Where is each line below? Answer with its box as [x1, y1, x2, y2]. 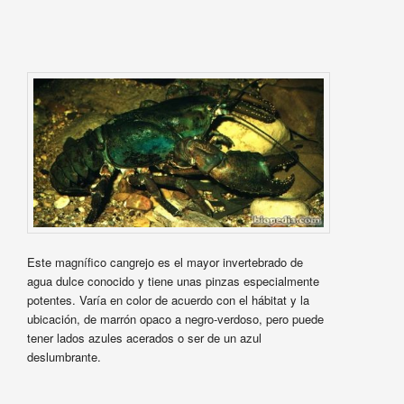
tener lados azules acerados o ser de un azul [26, 329, 262, 347]
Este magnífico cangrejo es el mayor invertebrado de [26, 253, 303, 271]
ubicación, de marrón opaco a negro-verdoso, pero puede [26, 310, 324, 328]
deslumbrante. [26, 348, 101, 366]
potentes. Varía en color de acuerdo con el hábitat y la [26, 291, 309, 309]
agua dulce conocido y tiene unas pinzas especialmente [26, 272, 319, 290]
